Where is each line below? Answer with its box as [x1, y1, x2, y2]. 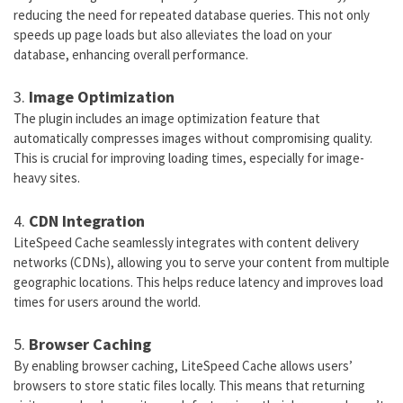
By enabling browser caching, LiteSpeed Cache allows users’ [13, 357, 353, 375]
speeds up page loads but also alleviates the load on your [13, 25, 332, 43]
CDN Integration [29, 210, 145, 231]
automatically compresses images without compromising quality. [13, 130, 372, 148]
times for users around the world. [13, 292, 201, 310]
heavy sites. [13, 169, 80, 187]
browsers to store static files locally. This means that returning [13, 377, 365, 395]
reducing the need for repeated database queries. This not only [13, 5, 370, 23]
